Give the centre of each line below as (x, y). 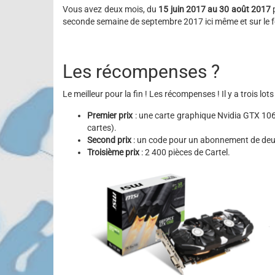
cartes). (102, 128)
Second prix (109, 140)
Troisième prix (113, 152)
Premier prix (110, 115)
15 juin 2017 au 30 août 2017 (215, 9)
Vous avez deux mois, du (111, 9)
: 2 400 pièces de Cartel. (185, 152)
